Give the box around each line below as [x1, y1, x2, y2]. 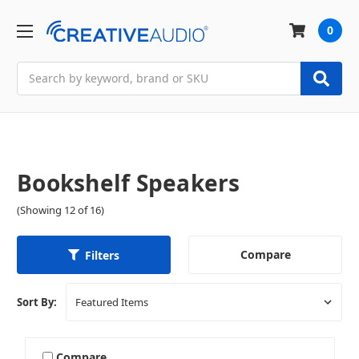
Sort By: [17, 295, 57, 310]
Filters [85, 247, 119, 263]
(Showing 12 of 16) [17, 203, 104, 218]
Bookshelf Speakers [17, 167, 240, 198]
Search [17, 62, 54, 78]
